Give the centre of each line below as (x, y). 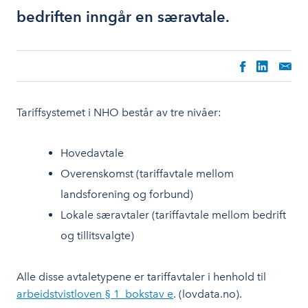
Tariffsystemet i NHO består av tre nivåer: (119, 112)
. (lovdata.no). (208, 294)
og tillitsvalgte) (97, 235)
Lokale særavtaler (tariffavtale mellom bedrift (173, 215)
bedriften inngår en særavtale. (123, 16)
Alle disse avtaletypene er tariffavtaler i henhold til (141, 277)
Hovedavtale (92, 153)
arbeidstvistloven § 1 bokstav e (95, 294)
